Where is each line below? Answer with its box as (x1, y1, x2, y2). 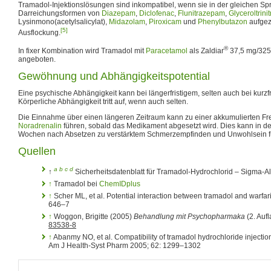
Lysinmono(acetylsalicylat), (18, 17, 109, 26)
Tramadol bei (52, 179, 99, 188)
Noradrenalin (18, 121, 62, 130)
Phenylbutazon (198, 17, 247, 26)
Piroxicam (149, 17, 181, 26)
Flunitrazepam (178, 8, 225, 18)
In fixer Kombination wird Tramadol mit (18, 46, 146, 55)
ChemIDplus (99, 179, 140, 188)
